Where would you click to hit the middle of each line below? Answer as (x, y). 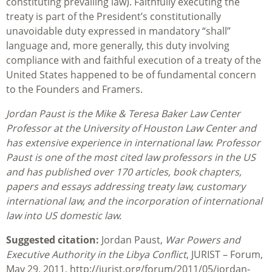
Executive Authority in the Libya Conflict (96, 255)
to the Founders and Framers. (74, 90)
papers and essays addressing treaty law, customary (126, 187)
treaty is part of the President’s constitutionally (114, 17)
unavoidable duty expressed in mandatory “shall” (118, 31)
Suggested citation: (53, 240)
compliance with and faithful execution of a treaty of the (134, 60)
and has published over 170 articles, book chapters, (124, 172)
